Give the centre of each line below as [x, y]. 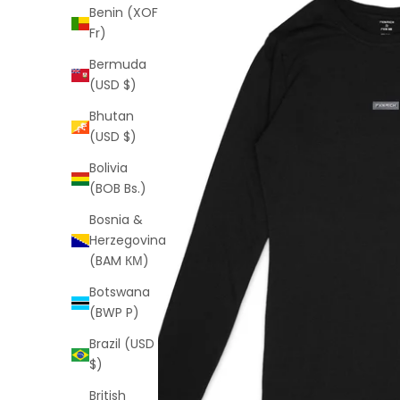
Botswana [120, 292]
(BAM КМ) [119, 261]
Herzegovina [128, 241]
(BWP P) [114, 313]
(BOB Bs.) [118, 189]
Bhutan [112, 117]
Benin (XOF [124, 13]
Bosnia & [116, 220]
